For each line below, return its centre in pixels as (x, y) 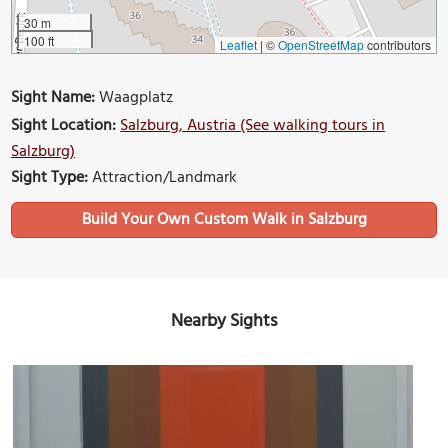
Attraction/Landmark (163, 177)
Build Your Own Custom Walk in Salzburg (224, 219)
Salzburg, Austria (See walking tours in (253, 125)
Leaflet (238, 44)
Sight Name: (53, 97)
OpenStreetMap (320, 44)
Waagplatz (134, 97)
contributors (397, 44)
